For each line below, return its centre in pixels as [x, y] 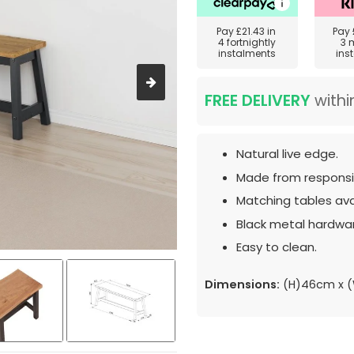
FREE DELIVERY [258, 101]
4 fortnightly [247, 42]
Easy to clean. [277, 247]
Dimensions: [242, 284]
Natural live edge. [287, 154]
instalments [247, 53]
